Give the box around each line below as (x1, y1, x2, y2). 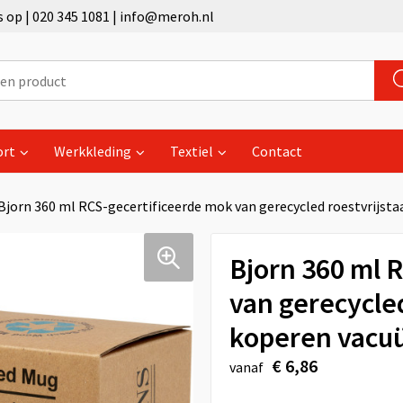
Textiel (169, 142, 213, 160)
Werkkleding (53, 142, 131, 160)
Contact (251, 142, 302, 160)
